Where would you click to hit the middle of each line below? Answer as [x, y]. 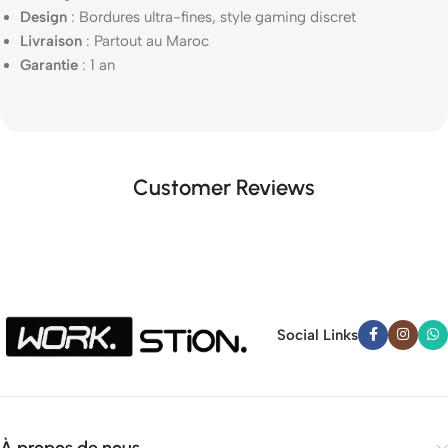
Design [43, 17]
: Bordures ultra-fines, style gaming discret [211, 17]
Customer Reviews [224, 187]
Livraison [51, 41]
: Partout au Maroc [145, 41]
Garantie [49, 65]
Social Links [317, 334]
